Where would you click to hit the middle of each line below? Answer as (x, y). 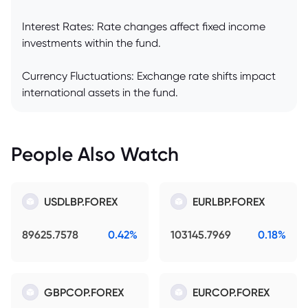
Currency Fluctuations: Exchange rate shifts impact (149, 76)
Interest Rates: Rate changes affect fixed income (144, 27)
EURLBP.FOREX (229, 202)
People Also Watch (95, 154)
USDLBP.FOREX (81, 202)
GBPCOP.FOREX (84, 293)
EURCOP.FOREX (231, 293)
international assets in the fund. (100, 93)
